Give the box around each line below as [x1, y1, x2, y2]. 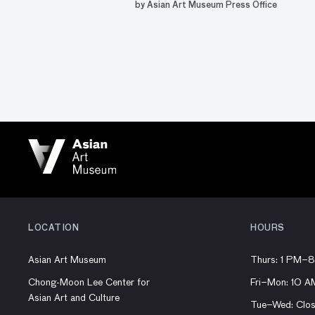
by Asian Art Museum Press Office [135, 1, 277, 10]
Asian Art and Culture [28, 293, 120, 303]
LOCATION [28, 224, 79, 233]
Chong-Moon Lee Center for [28, 278, 150, 288]
